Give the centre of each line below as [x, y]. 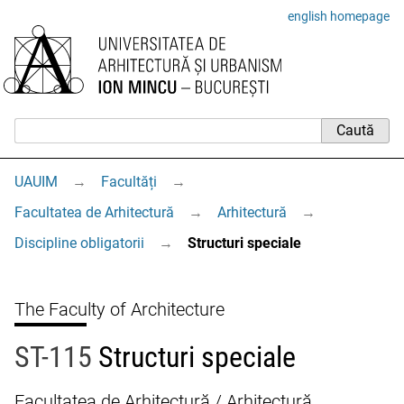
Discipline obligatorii [79, 243]
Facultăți [129, 182]
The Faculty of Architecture [119, 309]
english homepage [339, 16]
